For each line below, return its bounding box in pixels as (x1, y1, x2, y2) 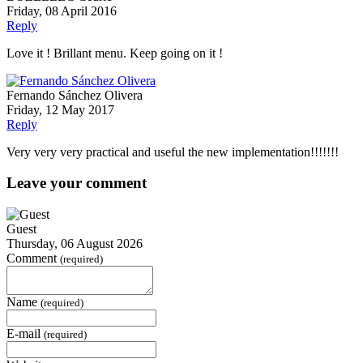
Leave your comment (6, 174, 147, 192)
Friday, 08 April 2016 (6, 3, 117, 18)
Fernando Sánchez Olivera (6, 88, 143, 102)
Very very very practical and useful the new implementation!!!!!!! (6, 144, 339, 159)
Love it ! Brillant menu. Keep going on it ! (6, 45, 223, 60)
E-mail (6, 327, 41, 340)
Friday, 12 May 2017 (6, 102, 114, 117)
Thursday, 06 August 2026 (6, 237, 143, 250)
